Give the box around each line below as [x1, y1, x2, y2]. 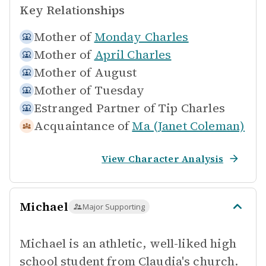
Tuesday [94, 82, 145, 99]
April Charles [94, 46, 172, 63]
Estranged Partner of [34, 100, 155, 116]
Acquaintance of [34, 118, 129, 134]
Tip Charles [158, 100, 225, 116]
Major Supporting [82, 201, 145, 212]
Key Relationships [20, 2, 125, 18]
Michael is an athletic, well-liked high [20, 235, 236, 252]
